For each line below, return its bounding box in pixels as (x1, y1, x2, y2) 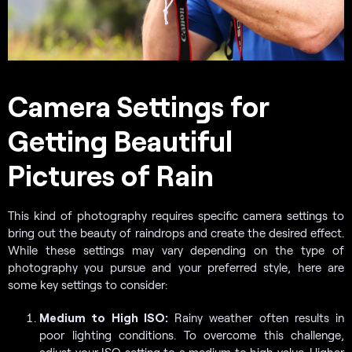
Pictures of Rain (8, 157, 220, 192)
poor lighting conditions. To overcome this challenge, (39, 327, 344, 342)
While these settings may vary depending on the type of (8, 242, 344, 257)
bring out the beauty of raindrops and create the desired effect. (8, 225, 344, 240)
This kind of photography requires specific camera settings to (8, 207, 344, 222)
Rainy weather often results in (167, 310, 344, 324)
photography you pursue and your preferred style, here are (8, 259, 344, 274)
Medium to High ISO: (39, 310, 168, 324)
